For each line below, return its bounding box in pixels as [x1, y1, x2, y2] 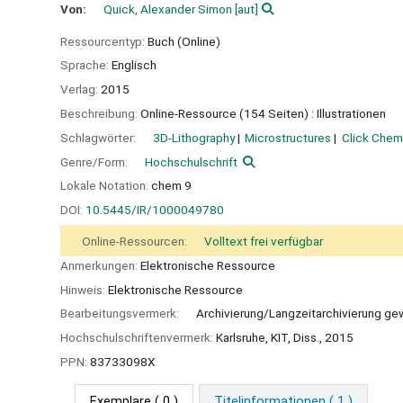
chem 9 [151, 178, 192, 193]
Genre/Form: [60, 154, 130, 169]
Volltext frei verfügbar [204, 233, 323, 248]
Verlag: [60, 82, 101, 97]
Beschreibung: [60, 105, 140, 121]
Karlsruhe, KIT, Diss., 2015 [216, 330, 354, 345]
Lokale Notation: [60, 178, 151, 193]
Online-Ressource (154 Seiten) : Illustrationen [140, 105, 386, 121]
